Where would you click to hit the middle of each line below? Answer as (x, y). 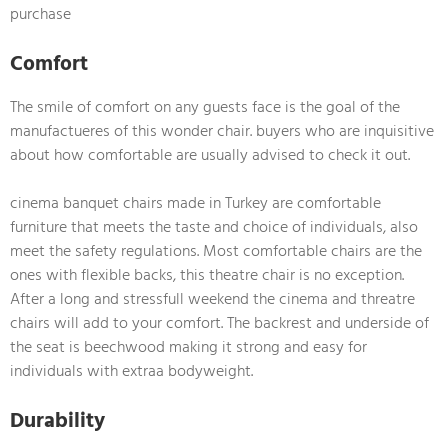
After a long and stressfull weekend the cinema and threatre (212, 298)
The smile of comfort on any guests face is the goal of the (205, 106)
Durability (57, 420)
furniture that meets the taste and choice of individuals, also (214, 226)
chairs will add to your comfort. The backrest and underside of (219, 322)
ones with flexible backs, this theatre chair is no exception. (207, 274)
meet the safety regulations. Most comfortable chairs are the (216, 250)
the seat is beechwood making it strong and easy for (188, 346)
